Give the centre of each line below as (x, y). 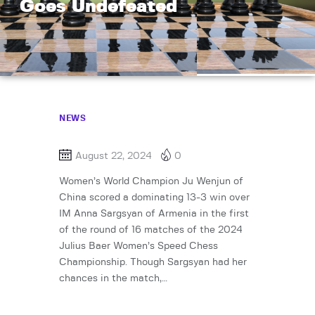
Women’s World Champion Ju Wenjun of (151, 182)
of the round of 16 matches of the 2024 (151, 230)
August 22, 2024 (114, 156)
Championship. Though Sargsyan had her (153, 263)
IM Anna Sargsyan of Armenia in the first (154, 214)
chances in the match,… (113, 279)
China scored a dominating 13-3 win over (154, 198)
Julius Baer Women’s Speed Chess (139, 246)
